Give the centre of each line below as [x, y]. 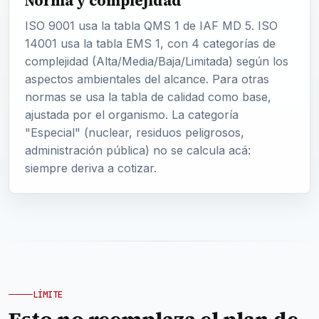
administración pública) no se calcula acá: [138, 150]
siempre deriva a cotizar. [91, 168]
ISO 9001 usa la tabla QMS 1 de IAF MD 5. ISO [151, 26]
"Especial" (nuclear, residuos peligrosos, [135, 132]
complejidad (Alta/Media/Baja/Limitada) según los [157, 61]
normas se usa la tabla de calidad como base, [148, 97]
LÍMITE [48, 294]
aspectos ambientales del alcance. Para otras [147, 79]
